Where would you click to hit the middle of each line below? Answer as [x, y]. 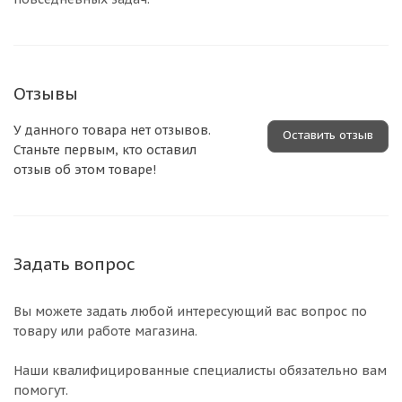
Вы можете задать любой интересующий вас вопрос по [190, 311]
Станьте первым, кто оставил [105, 150]
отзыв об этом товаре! [85, 170]
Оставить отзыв [328, 135]
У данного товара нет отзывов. [112, 130]
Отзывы [46, 93]
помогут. [41, 390]
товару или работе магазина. [105, 331]
